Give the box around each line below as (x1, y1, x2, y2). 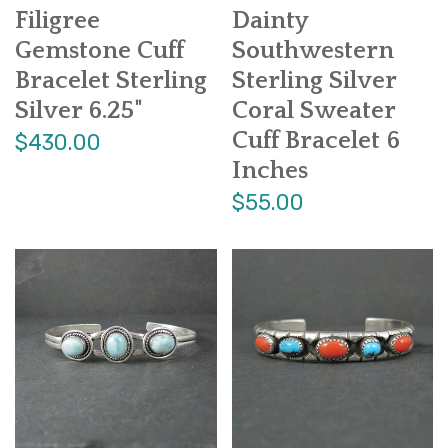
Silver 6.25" (15, 96, 143, 125)
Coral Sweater (231, 96, 395, 125)
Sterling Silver (231, 66, 396, 95)
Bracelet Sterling (15, 66, 207, 95)
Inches (231, 156, 308, 185)
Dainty (231, 6, 308, 35)
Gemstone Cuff (15, 36, 184, 65)
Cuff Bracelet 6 (231, 126, 400, 155)
